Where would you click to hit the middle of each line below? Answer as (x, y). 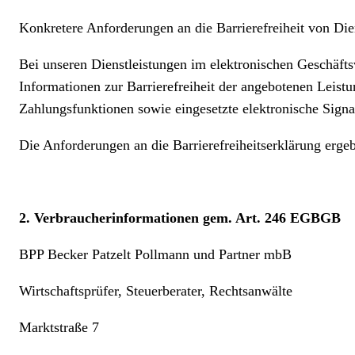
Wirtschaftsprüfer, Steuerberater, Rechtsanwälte (156, 291)
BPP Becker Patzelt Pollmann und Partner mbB (155, 254)
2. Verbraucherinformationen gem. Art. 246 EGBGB (180, 218)
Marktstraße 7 (59, 327)
